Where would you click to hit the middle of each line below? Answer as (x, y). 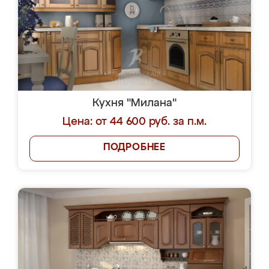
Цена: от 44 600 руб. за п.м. (134, 122)
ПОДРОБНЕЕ (134, 148)
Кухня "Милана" (134, 103)
